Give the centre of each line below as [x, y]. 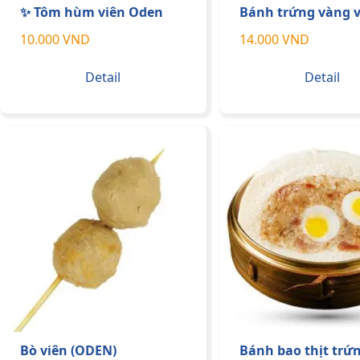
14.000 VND [274, 39]
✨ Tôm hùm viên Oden [92, 12]
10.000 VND [55, 39]
